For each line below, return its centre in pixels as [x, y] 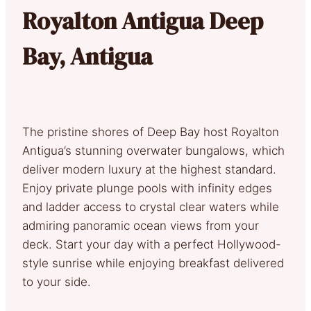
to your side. [57, 281]
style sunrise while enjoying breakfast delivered [153, 263]
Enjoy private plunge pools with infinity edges [147, 188]
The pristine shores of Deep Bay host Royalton [151, 132]
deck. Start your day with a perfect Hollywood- [152, 244]
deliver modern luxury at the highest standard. [149, 169]
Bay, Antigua [87, 56]
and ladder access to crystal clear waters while [151, 207]
